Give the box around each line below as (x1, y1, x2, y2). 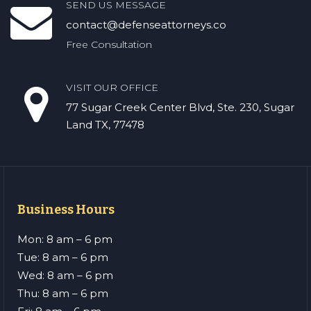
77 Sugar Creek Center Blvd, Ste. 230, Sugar (66, 101, 294, 114)
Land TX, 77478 (66, 118, 144, 131)
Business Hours (17, 202, 115, 217)
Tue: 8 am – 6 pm (17, 251, 108, 264)
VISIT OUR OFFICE (66, 81, 158, 94)
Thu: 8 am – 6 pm (17, 287, 108, 300)
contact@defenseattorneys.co (66, 18, 226, 31)
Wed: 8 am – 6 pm (17, 269, 113, 282)
